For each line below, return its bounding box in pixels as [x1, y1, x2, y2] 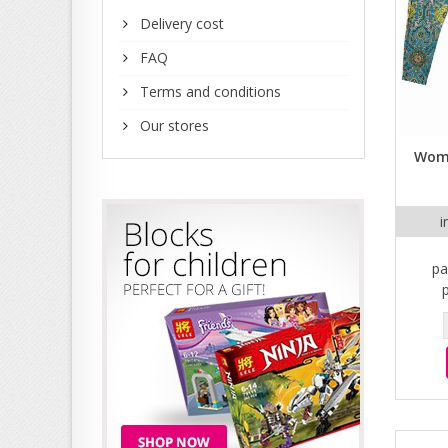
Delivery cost [136, 13, 224, 33]
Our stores [136, 115, 209, 135]
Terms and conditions [136, 81, 281, 101]
